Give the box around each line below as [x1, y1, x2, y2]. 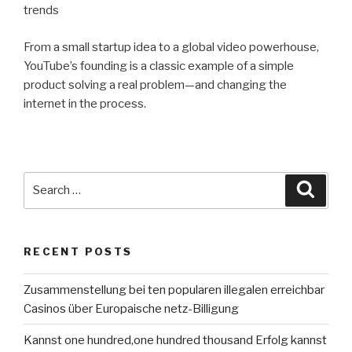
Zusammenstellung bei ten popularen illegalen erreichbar [24, 282, 324, 297]
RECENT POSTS [24, 244, 133, 258]
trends [24, 3, 59, 18]
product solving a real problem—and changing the [24, 77, 287, 92]
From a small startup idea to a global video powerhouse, [24, 39, 319, 54]
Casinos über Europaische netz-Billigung [24, 301, 239, 316]
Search [24, 174, 67, 189]
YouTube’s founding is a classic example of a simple [24, 58, 294, 73]
